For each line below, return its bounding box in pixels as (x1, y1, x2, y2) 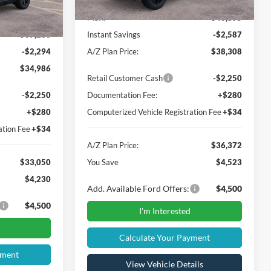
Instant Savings (87, 29, 141, 39)
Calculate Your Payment (119, 245, 210, 256)
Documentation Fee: (87, 90, 158, 100)
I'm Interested (139, 218, 191, 229)
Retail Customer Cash (87, 73, 163, 83)
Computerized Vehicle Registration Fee (87, 106, 222, 117)
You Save (87, 157, 119, 167)
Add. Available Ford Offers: (87, 183, 190, 194)
